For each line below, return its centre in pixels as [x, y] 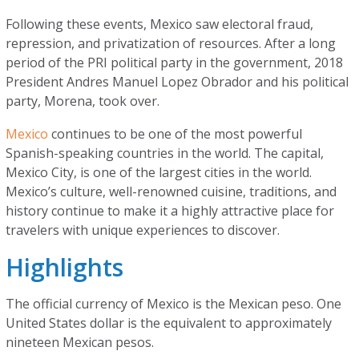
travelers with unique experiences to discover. [145, 230]
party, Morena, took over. [85, 101]
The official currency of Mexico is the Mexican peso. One [174, 304]
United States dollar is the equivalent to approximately [169, 323]
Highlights [65, 267]
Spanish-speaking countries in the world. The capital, [165, 153]
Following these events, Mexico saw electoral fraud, [160, 24]
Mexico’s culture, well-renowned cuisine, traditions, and [171, 192]
